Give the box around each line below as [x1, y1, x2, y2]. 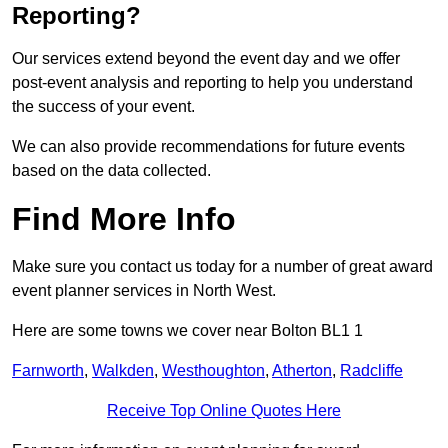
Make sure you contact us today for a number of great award [12, 258, 433, 276]
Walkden [92, 362, 154, 380]
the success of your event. [12, 98, 195, 116]
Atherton [272, 362, 332, 380]
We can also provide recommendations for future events [12, 138, 405, 156]
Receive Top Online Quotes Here [107, 402, 341, 420]
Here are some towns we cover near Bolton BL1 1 [12, 322, 363, 340]
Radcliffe [340, 362, 403, 380]
